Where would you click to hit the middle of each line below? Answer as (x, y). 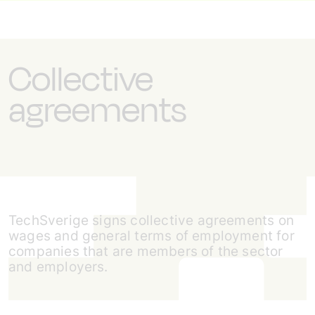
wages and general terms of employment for (152, 236)
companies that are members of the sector (146, 251)
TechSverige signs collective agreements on (151, 220)
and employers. (58, 267)
